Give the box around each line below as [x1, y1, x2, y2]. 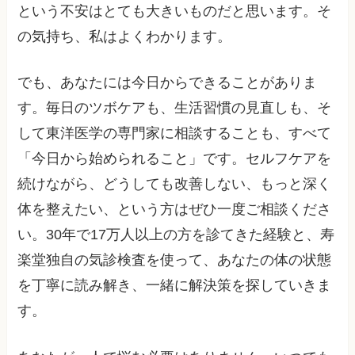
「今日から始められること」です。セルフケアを [17, 151, 332, 167]
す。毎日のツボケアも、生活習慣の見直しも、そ [17, 100, 332, 116]
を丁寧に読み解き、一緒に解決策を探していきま [17, 277, 332, 294]
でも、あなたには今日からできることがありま [17, 74, 318, 91]
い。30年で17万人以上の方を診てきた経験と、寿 [17, 227, 335, 243]
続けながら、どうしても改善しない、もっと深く [17, 176, 332, 193]
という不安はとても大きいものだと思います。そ [17, 2, 332, 19]
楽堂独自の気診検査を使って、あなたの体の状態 [17, 252, 332, 269]
